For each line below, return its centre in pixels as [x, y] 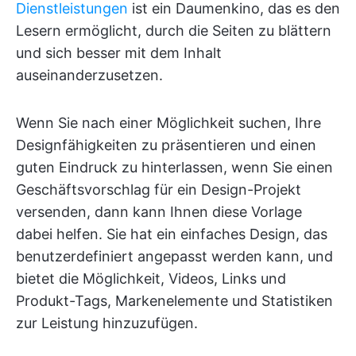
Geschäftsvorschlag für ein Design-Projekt [159, 189]
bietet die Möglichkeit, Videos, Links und [151, 278]
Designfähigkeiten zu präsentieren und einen [166, 145]
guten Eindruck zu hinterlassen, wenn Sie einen [174, 167]
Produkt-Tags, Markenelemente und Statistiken [174, 300]
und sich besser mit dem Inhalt [119, 52]
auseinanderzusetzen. [89, 75]
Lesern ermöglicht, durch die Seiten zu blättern [174, 30]
